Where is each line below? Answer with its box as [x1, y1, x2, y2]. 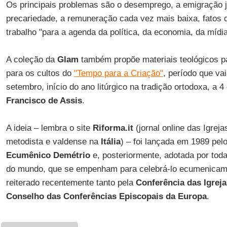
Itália [100, 137, 121, 146]
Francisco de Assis [6, 96, 82, 105]
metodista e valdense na [6, 137, 101, 146]
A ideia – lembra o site [6, 123, 93, 133]
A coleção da [6, 55, 57, 64]
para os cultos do [6, 68, 74, 78]
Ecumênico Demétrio [6, 150, 90, 160]
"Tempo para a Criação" [73, 68, 163, 78]
